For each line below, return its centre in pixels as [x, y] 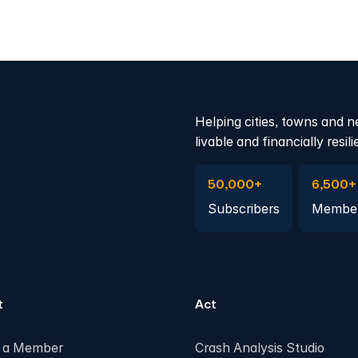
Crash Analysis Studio [259, 348]
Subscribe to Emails [254, 173]
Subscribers [243, 209]
